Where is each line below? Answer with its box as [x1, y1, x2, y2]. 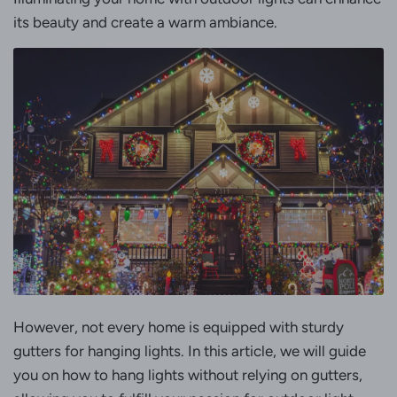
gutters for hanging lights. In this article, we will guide [13, 341, 366, 360]
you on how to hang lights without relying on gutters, [13, 365, 362, 384]
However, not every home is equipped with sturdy [13, 317, 344, 336]
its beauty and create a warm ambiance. [13, 13, 277, 31]
